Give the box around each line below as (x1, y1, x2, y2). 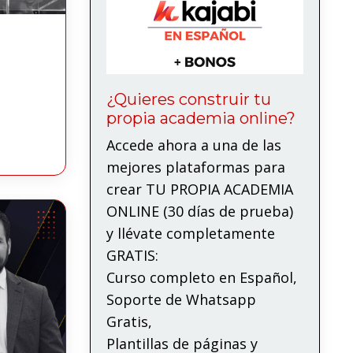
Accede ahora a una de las (106, 135, 281, 154)
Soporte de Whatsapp (106, 289, 256, 309)
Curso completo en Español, (106, 267, 297, 287)
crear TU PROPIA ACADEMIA (106, 179, 293, 199)
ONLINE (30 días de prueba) (106, 201, 293, 221)
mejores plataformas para (106, 157, 285, 176)
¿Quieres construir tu (106, 89, 271, 109)
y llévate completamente (106, 223, 275, 243)
